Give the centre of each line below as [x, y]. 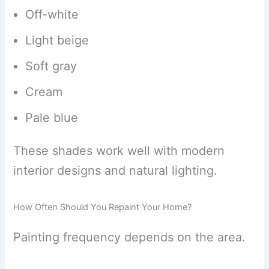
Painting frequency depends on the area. [130, 237]
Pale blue [52, 117]
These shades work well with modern [119, 150]
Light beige [57, 40]
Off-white [52, 14]
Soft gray [51, 66]
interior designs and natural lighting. [116, 170]
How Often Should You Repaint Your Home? [103, 207]
